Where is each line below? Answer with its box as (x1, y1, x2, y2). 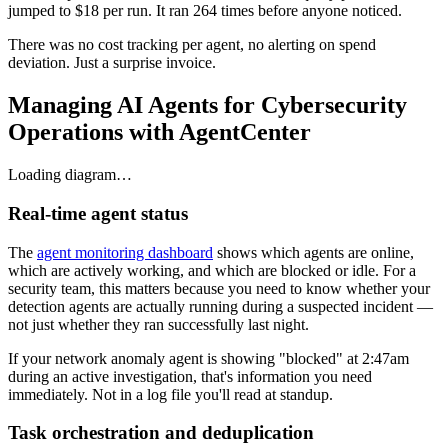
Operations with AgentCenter (8, 119, 311, 146)
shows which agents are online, (213, 243, 414, 261)
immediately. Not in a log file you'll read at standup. (8, 385, 333, 403)
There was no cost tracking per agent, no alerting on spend (8, 36, 376, 54)
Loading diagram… (8, 166, 132, 184)
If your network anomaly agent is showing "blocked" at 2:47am (8, 349, 409, 367)
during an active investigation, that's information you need (8, 367, 372, 385)
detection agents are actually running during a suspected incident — (8, 297, 433, 315)
